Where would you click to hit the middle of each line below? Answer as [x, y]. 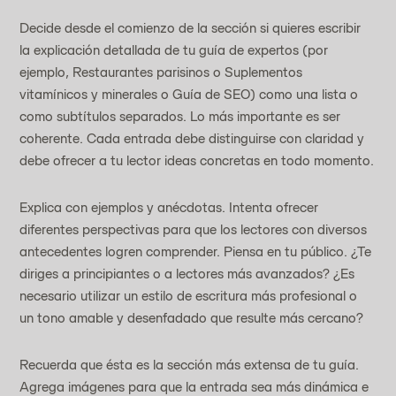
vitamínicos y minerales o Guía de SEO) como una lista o [191, 94]
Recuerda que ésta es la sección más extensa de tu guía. [191, 364]
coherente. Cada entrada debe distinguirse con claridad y [194, 138]
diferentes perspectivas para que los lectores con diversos [195, 229]
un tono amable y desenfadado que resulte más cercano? [192, 317]
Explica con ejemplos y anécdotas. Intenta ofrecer [171, 207]
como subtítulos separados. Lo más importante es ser [182, 116]
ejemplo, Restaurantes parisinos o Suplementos [163, 72]
